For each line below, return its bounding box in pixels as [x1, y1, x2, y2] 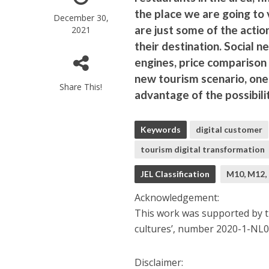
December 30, [53, 12, 109, 23]
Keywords [141, 124, 181, 134]
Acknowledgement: [134, 191, 220, 204]
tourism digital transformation [141, 144, 265, 154]
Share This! [59, 81, 103, 92]
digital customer [196, 124, 263, 134]
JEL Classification [141, 169, 210, 179]
